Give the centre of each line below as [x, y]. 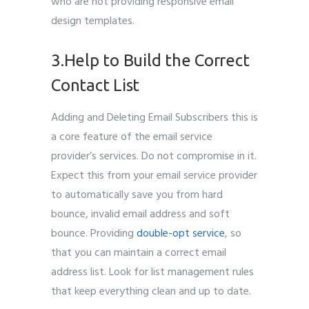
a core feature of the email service [132, 137]
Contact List [96, 85]
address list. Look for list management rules [152, 272]
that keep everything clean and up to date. [151, 291]
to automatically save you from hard [137, 195]
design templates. [93, 21]
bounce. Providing [94, 233]
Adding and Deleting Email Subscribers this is [154, 118]
